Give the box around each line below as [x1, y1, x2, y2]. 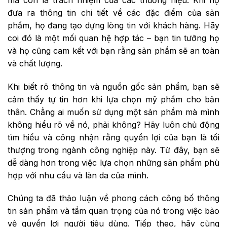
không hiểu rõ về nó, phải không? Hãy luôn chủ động [8, 119, 219, 130]
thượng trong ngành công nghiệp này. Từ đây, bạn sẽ [8, 144, 219, 155]
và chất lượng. [8, 58, 62, 68]
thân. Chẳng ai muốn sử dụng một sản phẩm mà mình [8, 106, 219, 117]
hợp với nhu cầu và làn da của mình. [8, 170, 148, 180]
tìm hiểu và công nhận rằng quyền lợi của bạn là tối [8, 132, 219, 142]
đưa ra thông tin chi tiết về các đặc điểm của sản [8, 7, 219, 18]
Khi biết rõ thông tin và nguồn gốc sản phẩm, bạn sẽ [8, 81, 219, 92]
